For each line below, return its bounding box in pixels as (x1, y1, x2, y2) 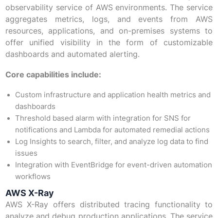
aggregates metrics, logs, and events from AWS (5, 14, 213, 24)
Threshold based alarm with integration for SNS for (15, 114, 191, 123)
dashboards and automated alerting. (5, 49, 140, 59)
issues (15, 149, 37, 158)
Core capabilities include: (5, 70, 101, 80)
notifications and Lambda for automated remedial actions (15, 126, 210, 135)
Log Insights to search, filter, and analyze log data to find (15, 137, 208, 146)
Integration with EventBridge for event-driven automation (15, 161, 212, 170)
